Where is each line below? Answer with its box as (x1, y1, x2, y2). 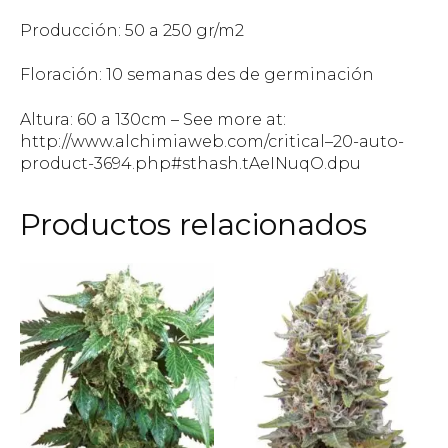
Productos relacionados (20, 205, 367, 243)
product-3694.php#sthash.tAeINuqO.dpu (20, 153, 361, 173)
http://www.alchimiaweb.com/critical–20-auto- (20, 131, 404, 151)
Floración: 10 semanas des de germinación (20, 65, 374, 85)
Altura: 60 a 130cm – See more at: (20, 109, 286, 129)
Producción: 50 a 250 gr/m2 (20, 20, 244, 40)
